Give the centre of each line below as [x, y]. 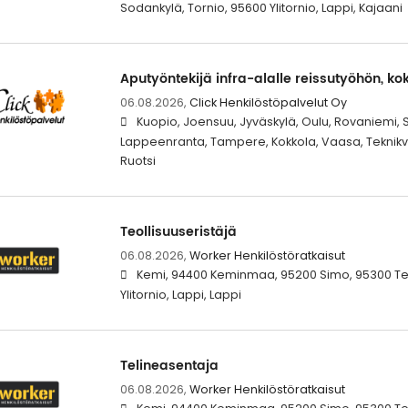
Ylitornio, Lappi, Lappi [180, 294]
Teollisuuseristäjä [178, 231]
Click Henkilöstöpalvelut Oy [268, 102]
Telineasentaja [169, 365]
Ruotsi [138, 160]
